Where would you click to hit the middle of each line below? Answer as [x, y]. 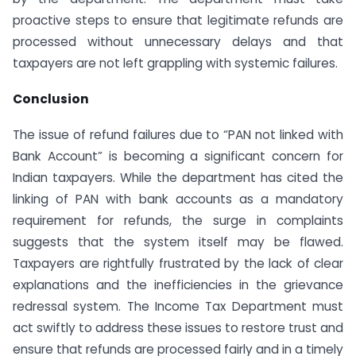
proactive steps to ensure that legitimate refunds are [178, 21]
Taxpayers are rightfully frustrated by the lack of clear [178, 264]
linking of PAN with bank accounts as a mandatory [178, 199]
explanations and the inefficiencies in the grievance [178, 285]
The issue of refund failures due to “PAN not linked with [178, 135]
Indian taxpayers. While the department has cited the [178, 178]
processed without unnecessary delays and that [178, 42]
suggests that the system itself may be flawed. [178, 242]
